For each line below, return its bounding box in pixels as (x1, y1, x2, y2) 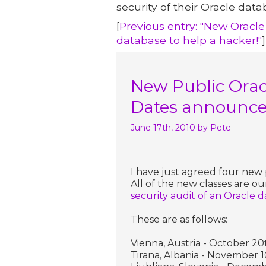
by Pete (198, 122, 231, 133)
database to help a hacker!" (116, 33, 262, 46)
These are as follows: (131, 213, 227, 225)
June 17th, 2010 (131, 122, 195, 133)
